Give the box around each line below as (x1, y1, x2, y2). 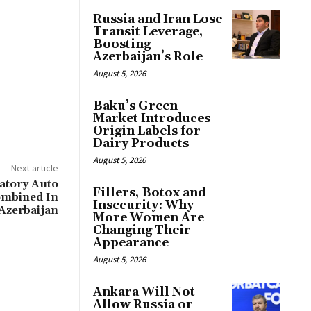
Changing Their (93, 223, 191, 239)
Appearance (93, 235, 169, 251)
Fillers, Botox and (93, 185, 205, 201)
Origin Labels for (93, 124, 201, 140)
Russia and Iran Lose (93, 12, 222, 28)
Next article (10, 162, 58, 175)
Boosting (93, 37, 151, 53)
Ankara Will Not (93, 285, 195, 301)
